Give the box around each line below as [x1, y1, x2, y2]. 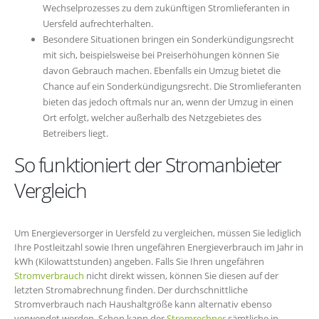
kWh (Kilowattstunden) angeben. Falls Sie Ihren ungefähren [14, 255, 264, 268]
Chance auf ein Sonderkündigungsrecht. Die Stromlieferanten [43, 80, 301, 93]
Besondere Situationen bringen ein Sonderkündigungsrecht [43, 33, 294, 46]
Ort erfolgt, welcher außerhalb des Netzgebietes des [43, 111, 261, 125]
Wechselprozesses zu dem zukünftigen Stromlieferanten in [43, 1, 290, 15]
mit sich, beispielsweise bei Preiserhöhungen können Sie [43, 48, 279, 62]
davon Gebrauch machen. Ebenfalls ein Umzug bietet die [43, 64, 281, 78]
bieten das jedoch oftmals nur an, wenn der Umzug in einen [43, 95, 293, 109]
